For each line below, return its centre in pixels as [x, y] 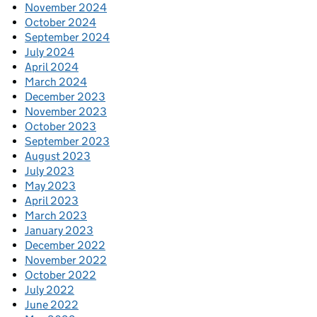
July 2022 [50, 290]
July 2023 [50, 171]
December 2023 [65, 97]
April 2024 [52, 67]
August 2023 [58, 156]
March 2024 [56, 82]
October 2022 [60, 275]
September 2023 [67, 142]
